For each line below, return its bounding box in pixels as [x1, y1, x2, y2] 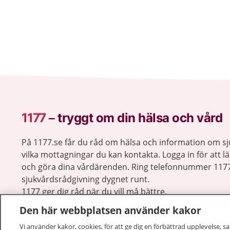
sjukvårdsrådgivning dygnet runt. [22, 174, 149, 185]
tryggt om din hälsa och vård [57, 110, 222, 125]
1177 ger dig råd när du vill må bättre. [22, 186, 167, 197]
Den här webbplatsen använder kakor [20, 203, 201, 217]
